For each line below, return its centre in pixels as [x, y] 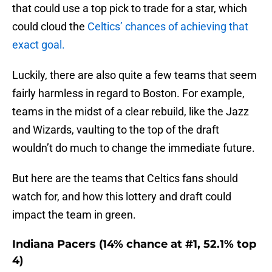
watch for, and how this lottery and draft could [122, 197]
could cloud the [50, 27]
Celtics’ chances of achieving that [168, 27]
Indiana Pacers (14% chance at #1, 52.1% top [134, 244]
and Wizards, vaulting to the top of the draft [116, 130]
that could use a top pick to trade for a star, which [130, 8]
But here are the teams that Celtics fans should [125, 178]
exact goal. [39, 45]
